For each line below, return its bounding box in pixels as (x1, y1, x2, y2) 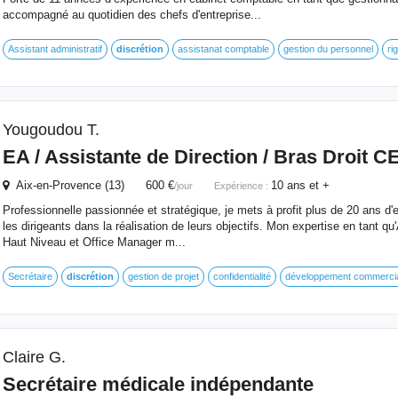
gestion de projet (127, 271, 199, 282)
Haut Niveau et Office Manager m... (2, 235, 186, 249)
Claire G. (2, 348, 66, 366)
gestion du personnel (283, 44, 373, 54)
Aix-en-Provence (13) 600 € (8, 179, 174, 192)
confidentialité (212, 271, 271, 282)
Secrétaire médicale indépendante (2, 373, 314, 395)
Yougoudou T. (2, 121, 99, 139)
